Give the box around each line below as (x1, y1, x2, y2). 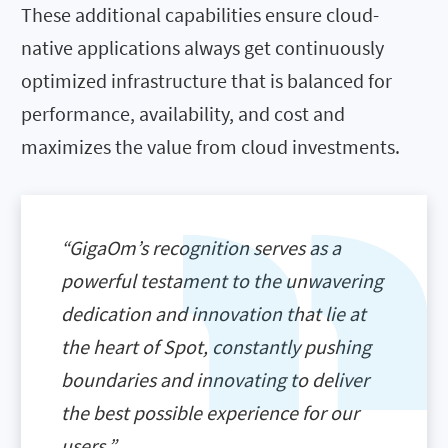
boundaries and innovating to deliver (61, 366, 369, 392)
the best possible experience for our (61, 399, 359, 425)
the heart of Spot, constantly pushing (61, 333, 371, 359)
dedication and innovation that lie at (61, 300, 366, 326)
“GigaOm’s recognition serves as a (61, 234, 341, 260)
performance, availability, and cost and (21, 100, 345, 126)
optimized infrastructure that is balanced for (21, 67, 392, 93)
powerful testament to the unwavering (61, 267, 383, 293)
